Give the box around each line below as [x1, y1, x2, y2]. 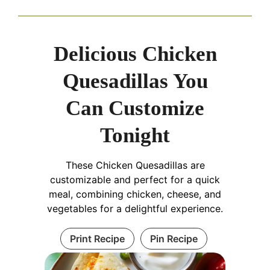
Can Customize [66, 96, 204, 120]
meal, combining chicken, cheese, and [49, 187, 221, 200]
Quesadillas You [62, 69, 208, 93]
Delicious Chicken [53, 42, 217, 66]
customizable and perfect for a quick [50, 173, 220, 186]
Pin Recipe [149, 232, 198, 245]
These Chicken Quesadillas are [65, 159, 205, 171]
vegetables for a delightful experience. [47, 202, 223, 215]
